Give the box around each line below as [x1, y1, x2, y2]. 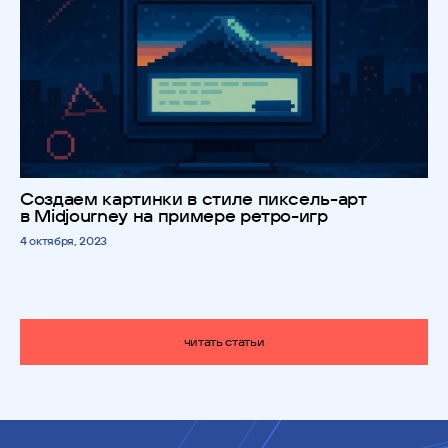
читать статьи [183, 334, 265, 350]
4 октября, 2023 [20, 234, 108, 249]
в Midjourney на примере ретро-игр [20, 205, 328, 227]
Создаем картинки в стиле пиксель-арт [20, 188, 367, 210]
